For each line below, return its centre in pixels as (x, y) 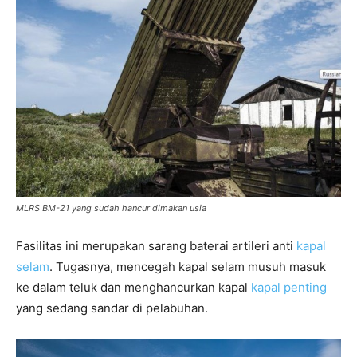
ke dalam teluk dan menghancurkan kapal (133, 288)
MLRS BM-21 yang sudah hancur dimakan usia (111, 208)
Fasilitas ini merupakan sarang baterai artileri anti (156, 246)
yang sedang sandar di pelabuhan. (112, 308)
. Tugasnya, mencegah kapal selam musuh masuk (188, 267)
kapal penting (289, 288)
